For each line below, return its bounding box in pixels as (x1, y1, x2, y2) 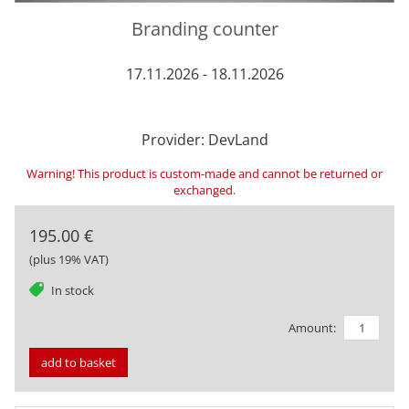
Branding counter (131, 16, 278, 41)
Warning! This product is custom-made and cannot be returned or (26, 164, 383, 182)
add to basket (41, 354, 116, 372)
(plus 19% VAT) (29, 250, 109, 267)
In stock (51, 281, 94, 299)
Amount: (288, 319, 336, 336)
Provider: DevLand (141, 129, 268, 150)
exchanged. (173, 181, 236, 198)
